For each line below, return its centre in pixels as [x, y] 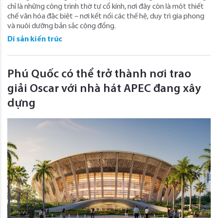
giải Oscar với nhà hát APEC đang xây [104, 89]
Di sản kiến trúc [35, 39]
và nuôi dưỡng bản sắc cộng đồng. [62, 26]
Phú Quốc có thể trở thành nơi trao [99, 74]
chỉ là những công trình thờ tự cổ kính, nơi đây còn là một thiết [106, 7]
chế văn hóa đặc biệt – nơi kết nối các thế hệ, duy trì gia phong [106, 17]
